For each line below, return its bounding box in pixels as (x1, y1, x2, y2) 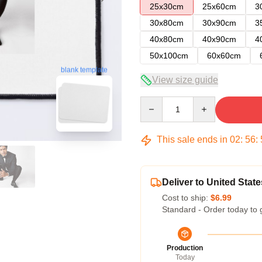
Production (167, 244, 203, 252)
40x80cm (150, 35, 184, 44)
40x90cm (202, 35, 236, 44)
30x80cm (150, 18, 184, 27)
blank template (61, 64, 108, 73)
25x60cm (202, 2, 236, 11)
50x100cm (150, 51, 188, 60)
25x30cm (150, 2, 184, 11)
